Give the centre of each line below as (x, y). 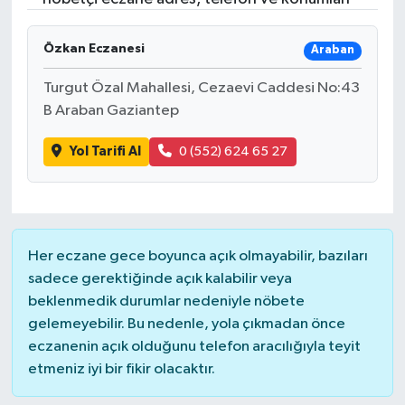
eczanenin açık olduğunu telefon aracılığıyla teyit (194, 347)
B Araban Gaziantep (111, 110)
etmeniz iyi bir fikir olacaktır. (121, 370)
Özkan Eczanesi (94, 48)
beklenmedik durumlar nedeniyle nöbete (166, 302)
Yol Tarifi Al (105, 151)
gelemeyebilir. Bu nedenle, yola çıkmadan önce (186, 325)
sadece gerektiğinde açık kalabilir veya (160, 279)
